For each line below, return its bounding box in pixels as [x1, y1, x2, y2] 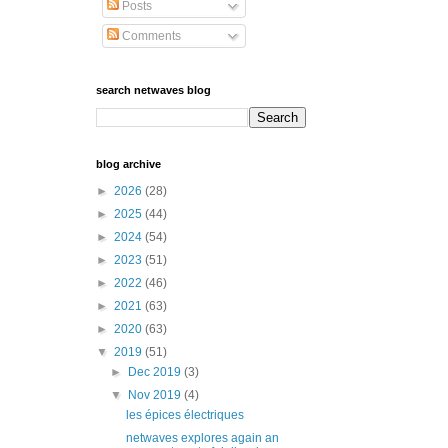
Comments [119, 29, 181, 44]
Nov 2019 [128, 388, 185, 403]
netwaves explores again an [125, 431, 279, 446]
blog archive [96, 158, 161, 171]
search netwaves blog [96, 84, 211, 97]
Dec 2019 [128, 365, 185, 380]
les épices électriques [125, 408, 244, 423]
